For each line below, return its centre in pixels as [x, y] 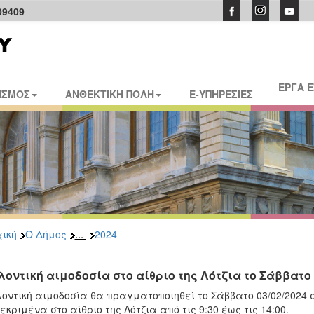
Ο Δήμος [46, 234]
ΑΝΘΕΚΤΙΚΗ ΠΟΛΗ [110, 94]
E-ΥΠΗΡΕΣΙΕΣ [221, 94]
